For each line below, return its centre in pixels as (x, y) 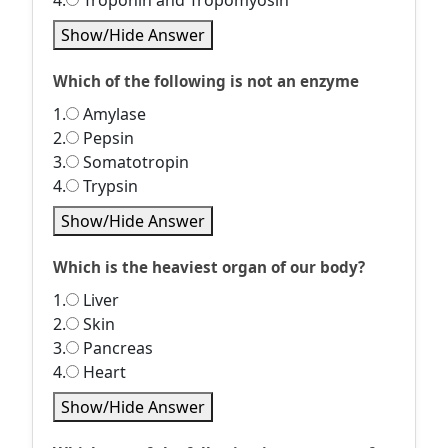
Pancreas (116, 348)
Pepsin (106, 138)
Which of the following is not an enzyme (206, 81)
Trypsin (108, 186)
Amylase (112, 114)
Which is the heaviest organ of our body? (209, 267)
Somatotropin (134, 162)
